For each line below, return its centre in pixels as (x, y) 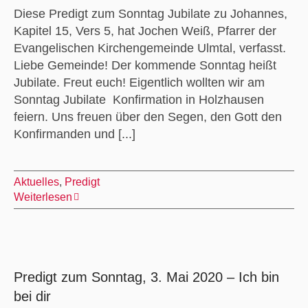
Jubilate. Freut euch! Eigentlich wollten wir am (139, 82)
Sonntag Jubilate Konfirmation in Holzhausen (139, 99)
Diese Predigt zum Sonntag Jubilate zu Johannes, (150, 13)
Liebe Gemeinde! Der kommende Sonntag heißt (145, 65)
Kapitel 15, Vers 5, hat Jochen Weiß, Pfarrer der (145, 31)
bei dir (32, 296)
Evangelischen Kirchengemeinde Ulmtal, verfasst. (153, 48)
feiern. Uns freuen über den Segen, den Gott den (147, 117)
